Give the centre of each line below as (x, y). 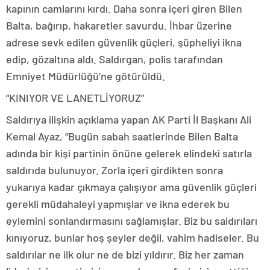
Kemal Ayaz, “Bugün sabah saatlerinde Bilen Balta (122, 136)
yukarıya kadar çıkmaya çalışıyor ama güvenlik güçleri (131, 187)
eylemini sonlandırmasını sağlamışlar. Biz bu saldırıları (132, 220)
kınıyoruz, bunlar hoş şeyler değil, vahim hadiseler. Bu (133, 237)
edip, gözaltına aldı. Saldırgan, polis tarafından (115, 59)
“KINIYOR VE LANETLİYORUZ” (75, 97)
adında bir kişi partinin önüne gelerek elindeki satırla (129, 153)
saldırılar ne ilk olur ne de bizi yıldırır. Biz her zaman (125, 254)
